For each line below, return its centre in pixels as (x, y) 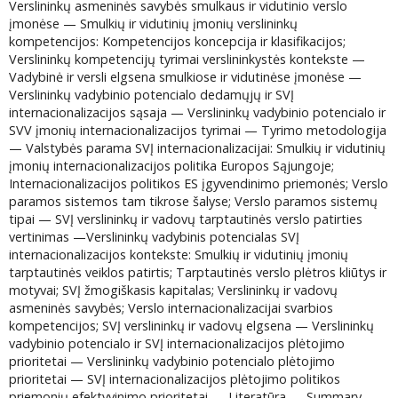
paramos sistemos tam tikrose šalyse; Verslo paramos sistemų (194, 202)
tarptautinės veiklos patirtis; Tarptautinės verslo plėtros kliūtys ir (198, 273)
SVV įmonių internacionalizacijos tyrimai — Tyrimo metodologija (198, 131)
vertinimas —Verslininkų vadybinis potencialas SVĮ (155, 237)
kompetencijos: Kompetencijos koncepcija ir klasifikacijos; (178, 42)
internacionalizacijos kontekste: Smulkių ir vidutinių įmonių (179, 255)
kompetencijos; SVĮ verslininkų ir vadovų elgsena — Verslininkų (192, 326)
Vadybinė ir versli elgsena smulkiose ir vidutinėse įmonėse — (186, 77)
